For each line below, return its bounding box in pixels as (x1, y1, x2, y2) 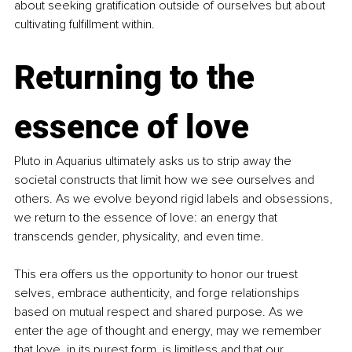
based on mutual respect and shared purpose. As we (14, 304, 306, 321)
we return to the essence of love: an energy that (14, 210, 280, 226)
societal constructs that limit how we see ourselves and (14, 172, 317, 189)
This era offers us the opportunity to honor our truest (14, 266, 301, 283)
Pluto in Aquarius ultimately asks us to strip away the (14, 153, 295, 170)
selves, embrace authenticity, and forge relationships (14, 285, 302, 302)
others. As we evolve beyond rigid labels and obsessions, (14, 191, 335, 207)
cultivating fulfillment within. (14, 16, 155, 33)
